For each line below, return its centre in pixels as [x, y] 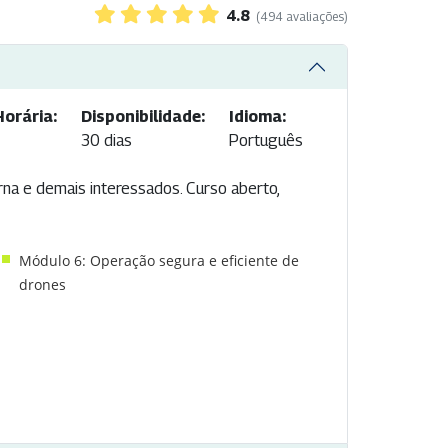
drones [43, 285]
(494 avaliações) [302, 17]
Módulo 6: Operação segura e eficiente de [159, 261]
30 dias [106, 141]
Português [266, 141]
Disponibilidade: [143, 117]
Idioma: [257, 117]
